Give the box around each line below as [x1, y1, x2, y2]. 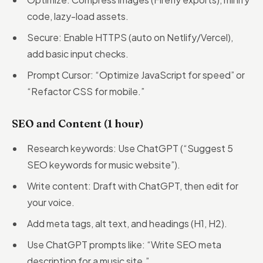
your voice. [27, 196, 75, 208]
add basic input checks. [27, 48, 129, 60]
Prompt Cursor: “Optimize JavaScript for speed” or [27, 69, 245, 81]
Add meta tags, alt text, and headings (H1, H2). [27, 217, 227, 230]
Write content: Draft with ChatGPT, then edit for [27, 180, 238, 192]
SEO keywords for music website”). [27, 159, 180, 171]
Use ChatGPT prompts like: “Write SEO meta [27, 238, 221, 251]
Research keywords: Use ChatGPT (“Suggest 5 [27, 142, 233, 154]
